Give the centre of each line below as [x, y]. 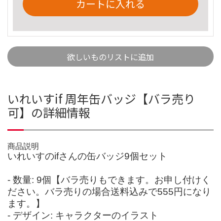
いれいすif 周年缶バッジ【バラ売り [101, 98]
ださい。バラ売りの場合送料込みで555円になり [109, 191]
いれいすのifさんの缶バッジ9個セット [87, 156]
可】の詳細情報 [49, 112]
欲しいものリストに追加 [110, 56]
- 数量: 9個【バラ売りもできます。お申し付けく [109, 180]
